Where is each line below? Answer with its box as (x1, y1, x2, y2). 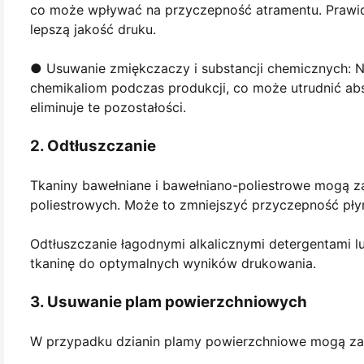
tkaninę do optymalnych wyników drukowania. (30, 254, 316, 271)
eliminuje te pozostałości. (30, 98, 186, 115)
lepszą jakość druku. (30, 20, 156, 37)
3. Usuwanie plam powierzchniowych (30, 292, 307, 311)
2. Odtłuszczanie (30, 136, 156, 155)
